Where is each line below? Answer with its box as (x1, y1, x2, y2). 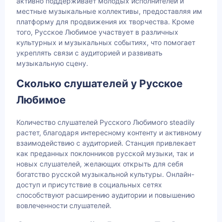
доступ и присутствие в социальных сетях (16, 180, 162, 189)
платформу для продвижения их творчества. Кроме (16, 17, 194, 26)
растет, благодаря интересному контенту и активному (16, 128, 202, 137)
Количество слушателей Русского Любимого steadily (16, 117, 195, 126)
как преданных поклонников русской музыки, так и (16, 149, 194, 158)
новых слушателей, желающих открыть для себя (16, 159, 183, 168)
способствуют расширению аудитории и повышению (16, 190, 195, 199)
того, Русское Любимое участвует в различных (16, 28, 178, 37)
